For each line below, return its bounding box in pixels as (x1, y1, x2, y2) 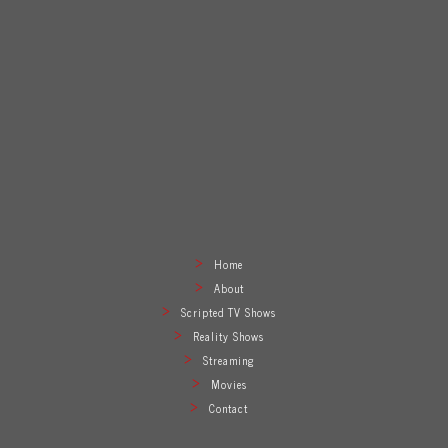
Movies (210, 374, 247, 393)
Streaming (202, 350, 255, 369)
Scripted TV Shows (181, 302, 276, 321)
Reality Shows (193, 326, 264, 345)
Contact (209, 398, 248, 417)
